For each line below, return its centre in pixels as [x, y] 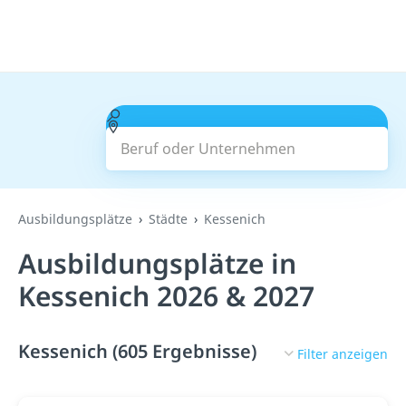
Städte [168, 219]
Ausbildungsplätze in [157, 263]
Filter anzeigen [343, 353]
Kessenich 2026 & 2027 [166, 296]
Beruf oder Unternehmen [207, 115]
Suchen [247, 138]
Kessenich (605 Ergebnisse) [137, 351]
